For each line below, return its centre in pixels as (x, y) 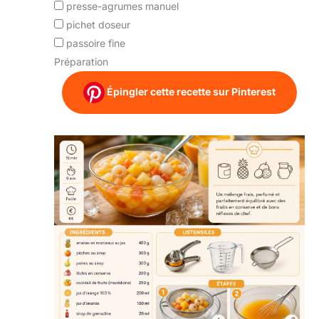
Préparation (81, 61)
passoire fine (96, 43)
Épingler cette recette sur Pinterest (190, 91)
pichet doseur (98, 24)
